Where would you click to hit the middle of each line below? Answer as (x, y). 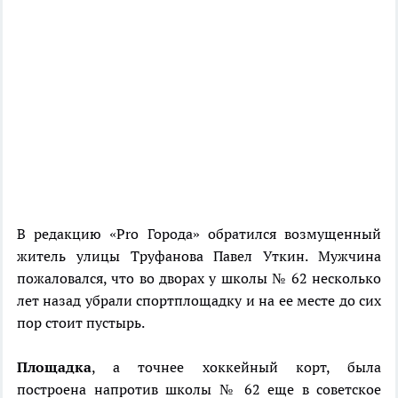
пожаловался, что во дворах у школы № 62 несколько (199, 279)
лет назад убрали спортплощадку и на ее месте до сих (199, 301)
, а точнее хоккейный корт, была (236, 367)
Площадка (54, 367)
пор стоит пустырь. (81, 323)
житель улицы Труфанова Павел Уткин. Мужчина (199, 256)
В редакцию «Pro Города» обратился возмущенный (199, 234)
